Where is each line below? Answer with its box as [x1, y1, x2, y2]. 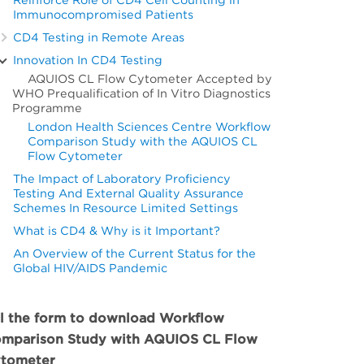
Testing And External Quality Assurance [13, 186, 245, 201]
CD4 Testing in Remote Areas [13, 30, 185, 45]
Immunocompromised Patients [13, 7, 194, 22]
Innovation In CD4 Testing [13, 53, 163, 67]
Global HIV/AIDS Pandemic [13, 261, 168, 275]
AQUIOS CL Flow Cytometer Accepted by [24, 71, 273, 86]
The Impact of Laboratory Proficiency [13, 171, 232, 186]
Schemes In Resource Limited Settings [13, 201, 239, 215]
